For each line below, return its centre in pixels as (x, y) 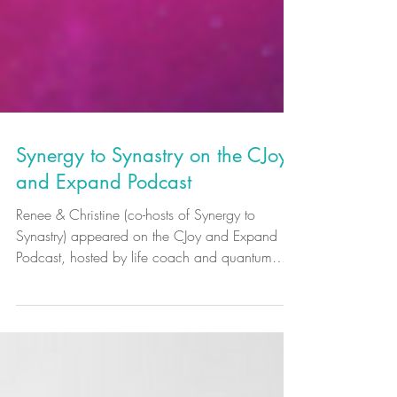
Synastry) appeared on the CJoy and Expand (147, 307)
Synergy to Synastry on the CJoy (152, 226)
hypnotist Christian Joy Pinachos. (111, 350)
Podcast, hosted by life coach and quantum (144, 328)
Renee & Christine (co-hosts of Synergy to (136, 286)
